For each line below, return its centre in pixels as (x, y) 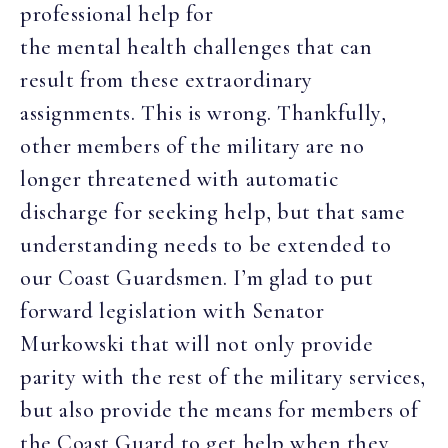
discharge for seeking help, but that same (213, 212)
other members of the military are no (192, 146)
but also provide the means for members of (219, 410)
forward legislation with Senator (172, 311)
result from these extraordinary (166, 80)
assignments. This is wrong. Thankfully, (203, 113)
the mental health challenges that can (196, 47)
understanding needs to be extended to (206, 245)
